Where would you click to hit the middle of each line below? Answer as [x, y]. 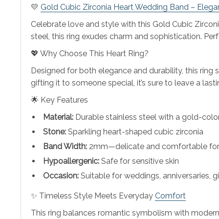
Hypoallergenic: [71, 161]
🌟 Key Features [59, 100]
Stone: [55, 131]
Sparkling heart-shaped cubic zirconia [135, 131]
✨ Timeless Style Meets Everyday [93, 196]
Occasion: [61, 175]
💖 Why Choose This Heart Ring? [90, 53]
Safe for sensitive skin [139, 161]
